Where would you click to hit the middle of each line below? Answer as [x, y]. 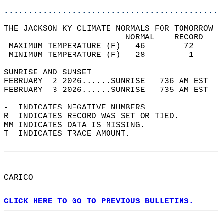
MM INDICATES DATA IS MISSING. [79, 125]
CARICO [23, 178]
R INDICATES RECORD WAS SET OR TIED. [96, 116]
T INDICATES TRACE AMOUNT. [72, 134]
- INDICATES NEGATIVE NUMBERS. [82, 108]
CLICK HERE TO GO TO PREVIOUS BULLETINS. [99, 201]
